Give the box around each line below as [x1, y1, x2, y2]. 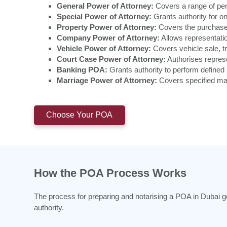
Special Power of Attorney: [57, 12, 152, 21]
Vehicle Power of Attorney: [57, 44, 151, 53]
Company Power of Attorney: [57, 33, 160, 43]
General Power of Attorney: [57, 2, 154, 11]
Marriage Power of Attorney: [57, 76, 157, 85]
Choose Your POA [46, 110, 113, 120]
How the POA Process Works [34, 167, 186, 180]
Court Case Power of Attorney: [57, 55, 166, 64]
